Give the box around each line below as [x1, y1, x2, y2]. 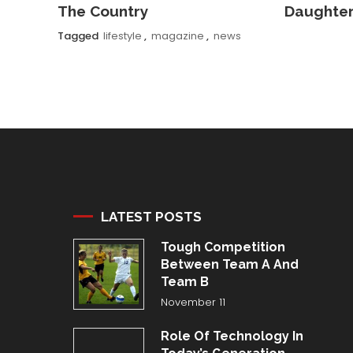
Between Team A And [160, 257, 299, 272]
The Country [57, 2, 148, 20]
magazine [150, 28, 204, 43]
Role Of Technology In [160, 329, 303, 344]
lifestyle [102, 28, 142, 43]
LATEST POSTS [101, 209, 203, 225]
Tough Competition [160, 240, 285, 255]
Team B [160, 274, 209, 289]
